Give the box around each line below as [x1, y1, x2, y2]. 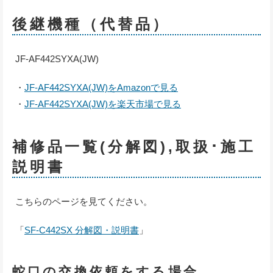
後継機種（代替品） [12, 16, 171, 33]
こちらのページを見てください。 [15, 196, 152, 207]
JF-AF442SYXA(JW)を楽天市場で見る [24, 99, 181, 110]
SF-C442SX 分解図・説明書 [24, 225, 139, 236]
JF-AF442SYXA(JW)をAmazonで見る [24, 82, 178, 93]
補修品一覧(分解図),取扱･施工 [12, 138, 256, 155]
